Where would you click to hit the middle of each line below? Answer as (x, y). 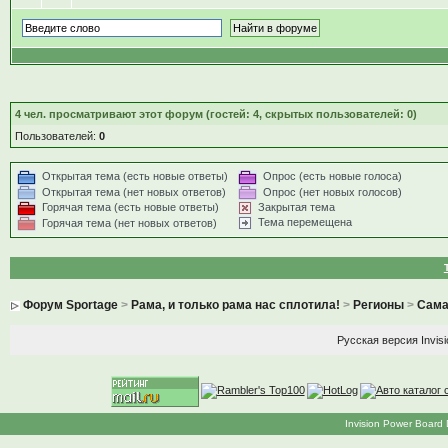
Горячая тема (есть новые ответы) (130, 207)
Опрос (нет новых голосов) (332, 191)
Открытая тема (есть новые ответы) (134, 176)
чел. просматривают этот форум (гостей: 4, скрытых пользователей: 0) (218, 114)
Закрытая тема (296, 207)
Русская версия (378, 340)
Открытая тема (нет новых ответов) (133, 191)
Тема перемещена (304, 222)
